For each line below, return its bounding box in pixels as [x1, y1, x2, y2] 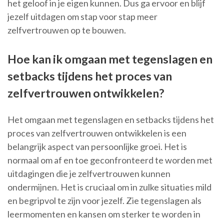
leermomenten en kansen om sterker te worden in [7, 208, 200, 220]
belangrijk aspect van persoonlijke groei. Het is [7, 141, 187, 152]
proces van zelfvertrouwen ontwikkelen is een [7, 127, 186, 139]
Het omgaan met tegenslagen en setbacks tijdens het [7, 114, 214, 125]
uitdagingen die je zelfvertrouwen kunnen [7, 168, 170, 179]
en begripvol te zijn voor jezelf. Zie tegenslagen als [7, 195, 201, 206]
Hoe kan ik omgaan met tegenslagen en [7, 52, 212, 66]
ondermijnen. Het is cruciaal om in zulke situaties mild [7, 181, 211, 193]
